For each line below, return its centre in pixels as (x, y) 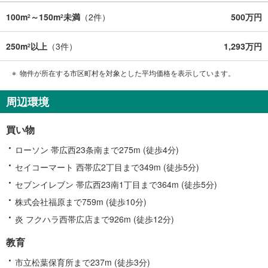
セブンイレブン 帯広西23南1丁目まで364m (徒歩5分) (116, 184)
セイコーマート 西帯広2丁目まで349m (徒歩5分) (107, 167)
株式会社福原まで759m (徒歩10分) (81, 201)
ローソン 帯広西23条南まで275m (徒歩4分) (97, 149)
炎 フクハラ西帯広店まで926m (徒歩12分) (95, 219)
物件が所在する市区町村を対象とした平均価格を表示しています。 (127, 72)
